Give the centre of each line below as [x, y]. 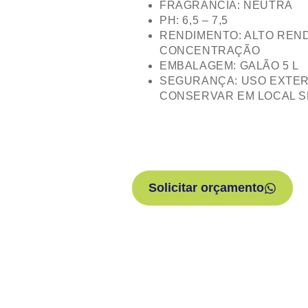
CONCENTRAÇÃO [210, 51]
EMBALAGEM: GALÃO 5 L [229, 66]
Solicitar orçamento [206, 188]
